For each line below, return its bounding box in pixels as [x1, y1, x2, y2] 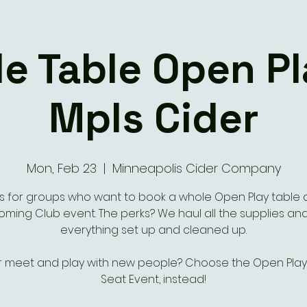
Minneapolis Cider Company [112, 160, 281, 177]
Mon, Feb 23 [26, 160, 97, 177]
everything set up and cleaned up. [60, 222, 247, 238]
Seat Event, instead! [101, 271, 206, 287]
